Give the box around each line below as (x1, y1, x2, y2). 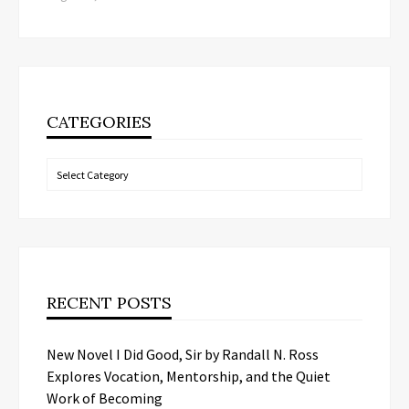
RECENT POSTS (47, 292, 172, 314)
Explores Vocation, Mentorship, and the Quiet (47, 367, 330, 386)
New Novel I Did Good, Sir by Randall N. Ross (47, 345, 319, 364)
